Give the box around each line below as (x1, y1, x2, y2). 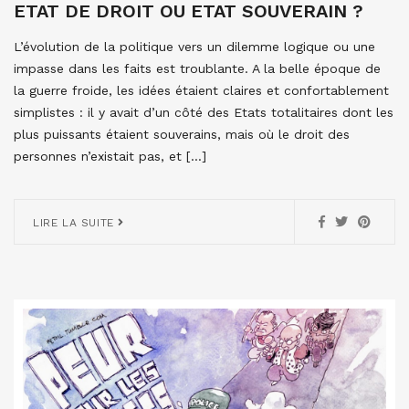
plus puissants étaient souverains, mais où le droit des (14, 126, 350, 142)
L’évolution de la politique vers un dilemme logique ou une (14, 38, 375, 54)
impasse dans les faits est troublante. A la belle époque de (14, 60, 381, 76)
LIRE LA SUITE (33, 215, 119, 229)
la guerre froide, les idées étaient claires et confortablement (14, 82, 389, 98)
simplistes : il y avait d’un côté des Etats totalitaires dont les (14, 104, 393, 120)
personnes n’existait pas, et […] (14, 148, 206, 163)
